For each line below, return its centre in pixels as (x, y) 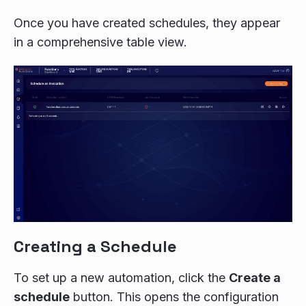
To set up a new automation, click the (121, 278)
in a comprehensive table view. (100, 42)
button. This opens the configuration (174, 297)
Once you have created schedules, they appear (147, 23)
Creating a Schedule (95, 247)
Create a (255, 278)
